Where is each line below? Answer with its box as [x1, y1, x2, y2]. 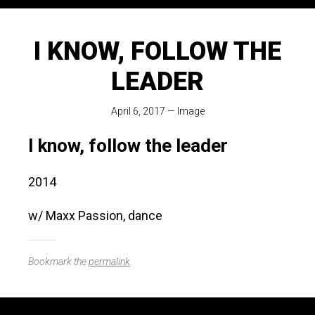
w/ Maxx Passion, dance [28, 208, 162, 224]
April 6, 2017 [110, 105, 165, 117]
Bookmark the [28, 256, 89, 268]
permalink [89, 256, 130, 268]
